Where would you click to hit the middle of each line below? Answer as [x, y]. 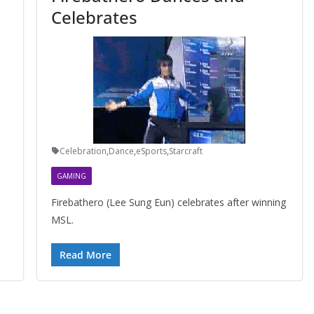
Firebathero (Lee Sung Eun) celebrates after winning [168, 202]
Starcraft [185, 151]
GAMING [71, 176]
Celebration [83, 151]
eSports [151, 151]
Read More [85, 254]
